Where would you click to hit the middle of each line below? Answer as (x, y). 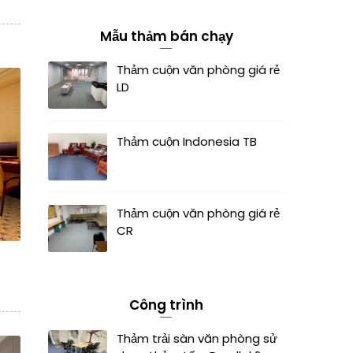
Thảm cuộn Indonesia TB (187, 141)
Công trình (166, 305)
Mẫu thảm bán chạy (166, 36)
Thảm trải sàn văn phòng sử (197, 338)
